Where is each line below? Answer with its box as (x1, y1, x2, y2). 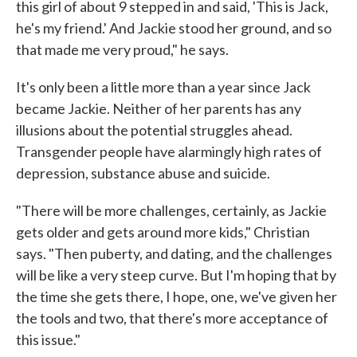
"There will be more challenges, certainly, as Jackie (16, 201, 327, 219)
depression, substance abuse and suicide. (16, 163, 270, 182)
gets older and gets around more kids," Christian (16, 222, 310, 241)
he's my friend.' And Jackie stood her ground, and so (16, 18, 331, 37)
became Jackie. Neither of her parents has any (16, 99, 301, 117)
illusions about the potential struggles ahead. (16, 120, 292, 139)
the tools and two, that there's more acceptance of (16, 308, 328, 327)
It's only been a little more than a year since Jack (16, 77, 311, 96)
